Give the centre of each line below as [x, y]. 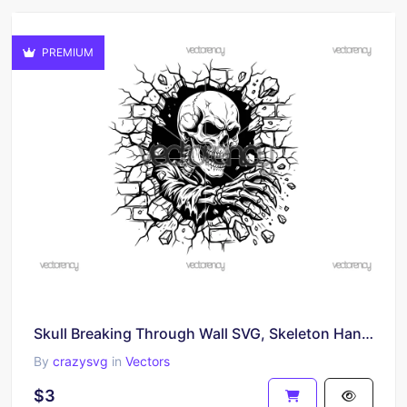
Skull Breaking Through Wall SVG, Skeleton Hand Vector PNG [367, 333]
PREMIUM [66, 52]
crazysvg [80, 361]
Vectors [148, 361]
